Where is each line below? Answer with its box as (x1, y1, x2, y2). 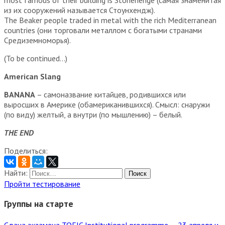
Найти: (4, 167, 28, 178)
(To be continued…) (4, 53, 67, 63)
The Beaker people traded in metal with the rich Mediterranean (4, 15, 216, 25)
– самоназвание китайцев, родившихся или (35, 89, 186, 99)
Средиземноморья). (4, 35, 71, 45)
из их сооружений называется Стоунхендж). (4, 5, 155, 15)
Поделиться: (4, 145, 48, 156)
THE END (4, 127, 34, 138)
